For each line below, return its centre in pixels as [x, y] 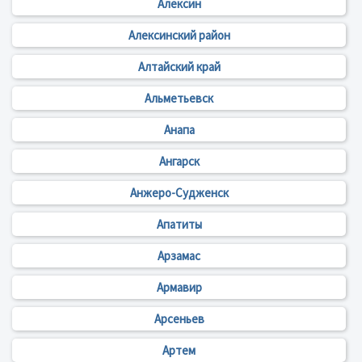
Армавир [179, 288]
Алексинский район [179, 36]
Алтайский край [179, 67]
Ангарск [179, 162]
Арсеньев [179, 319]
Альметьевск [179, 99]
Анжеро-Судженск [179, 193]
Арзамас [179, 256]
